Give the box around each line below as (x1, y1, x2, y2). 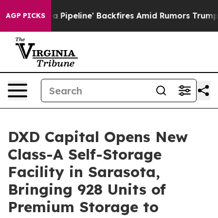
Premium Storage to (8, 198, 159, 216)
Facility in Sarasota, (8, 163, 160, 181)
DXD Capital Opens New (8, 127, 188, 146)
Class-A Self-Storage (8, 145, 162, 163)
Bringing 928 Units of (8, 180, 166, 199)
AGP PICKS (6, 11, 45, 20)
